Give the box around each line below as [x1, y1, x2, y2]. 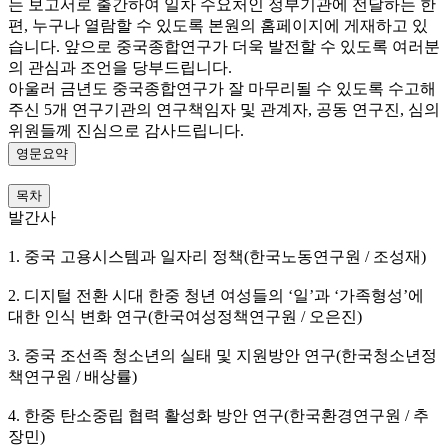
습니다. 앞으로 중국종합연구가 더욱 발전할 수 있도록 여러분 [8, 38, 440, 56]
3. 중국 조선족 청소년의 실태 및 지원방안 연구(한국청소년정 [8, 347, 437, 365]
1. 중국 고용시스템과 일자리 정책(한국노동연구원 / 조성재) [8, 248, 426, 266]
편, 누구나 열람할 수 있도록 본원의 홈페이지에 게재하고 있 [8, 17, 428, 35]
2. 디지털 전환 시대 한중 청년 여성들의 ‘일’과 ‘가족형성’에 [8, 287, 424, 305]
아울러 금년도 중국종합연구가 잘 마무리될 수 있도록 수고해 [8, 80, 436, 98]
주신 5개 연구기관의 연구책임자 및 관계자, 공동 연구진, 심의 [8, 101, 440, 119]
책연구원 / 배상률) [8, 368, 137, 386]
